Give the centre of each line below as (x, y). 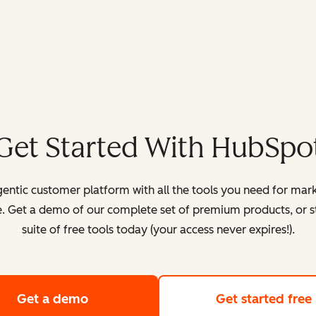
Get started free (264, 299)
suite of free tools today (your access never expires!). (158, 230)
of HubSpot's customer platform (185, 299)
